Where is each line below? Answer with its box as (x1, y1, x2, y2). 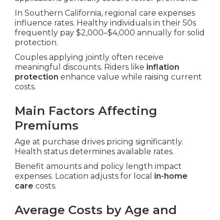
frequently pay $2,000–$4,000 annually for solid (15, 28, 205, 38)
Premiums (15, 118, 79, 133)
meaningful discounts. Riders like (15, 62, 146, 72)
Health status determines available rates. (15, 147, 174, 157)
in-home (154, 171, 188, 181)
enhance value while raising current (58, 72, 202, 82)
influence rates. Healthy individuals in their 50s (15, 18, 196, 28)
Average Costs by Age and (15, 203, 177, 218)
